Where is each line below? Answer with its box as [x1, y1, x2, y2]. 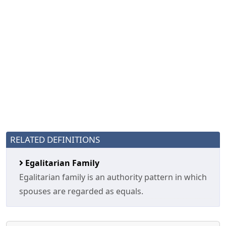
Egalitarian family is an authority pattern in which [19, 172, 207, 183]
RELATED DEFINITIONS [10, 134, 100, 145]
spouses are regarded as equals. [19, 186, 143, 197]
